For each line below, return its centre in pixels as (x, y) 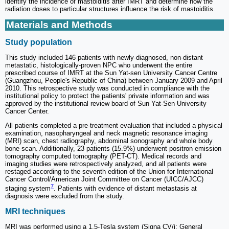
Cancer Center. (27, 111)
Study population (39, 42)
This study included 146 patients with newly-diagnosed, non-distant (104, 57)
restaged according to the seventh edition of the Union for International (109, 171)
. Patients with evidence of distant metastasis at (125, 189)
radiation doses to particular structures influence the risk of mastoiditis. (110, 9)
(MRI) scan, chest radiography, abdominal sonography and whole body (109, 141)
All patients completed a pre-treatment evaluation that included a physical (114, 125)
